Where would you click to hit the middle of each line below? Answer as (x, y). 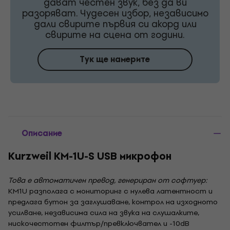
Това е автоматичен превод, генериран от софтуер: (108, 180)
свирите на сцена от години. (115, 35)
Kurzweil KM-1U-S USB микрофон (90, 156)
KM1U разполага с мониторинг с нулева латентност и (110, 191)
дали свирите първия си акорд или (115, 24)
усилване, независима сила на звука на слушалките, (104, 213)
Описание (42, 133)
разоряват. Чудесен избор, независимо (115, 13)
